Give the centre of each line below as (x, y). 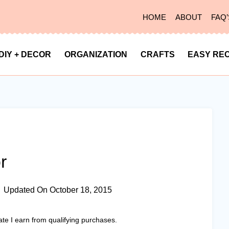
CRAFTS (157, 54)
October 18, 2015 (81, 190)
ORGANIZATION (96, 54)
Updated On (26, 190)
